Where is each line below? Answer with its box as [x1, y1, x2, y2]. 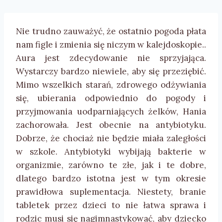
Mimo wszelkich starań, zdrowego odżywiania [16, 79, 206, 91]
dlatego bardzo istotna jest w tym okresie [16, 173, 206, 184]
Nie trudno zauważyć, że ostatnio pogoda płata [16, 26, 206, 37]
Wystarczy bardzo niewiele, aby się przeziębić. [16, 66, 206, 77]
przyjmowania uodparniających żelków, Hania [16, 106, 206, 117]
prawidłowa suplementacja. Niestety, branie [16, 186, 206, 198]
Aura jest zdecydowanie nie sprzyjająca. [16, 53, 206, 64]
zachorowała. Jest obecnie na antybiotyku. [16, 119, 206, 131]
